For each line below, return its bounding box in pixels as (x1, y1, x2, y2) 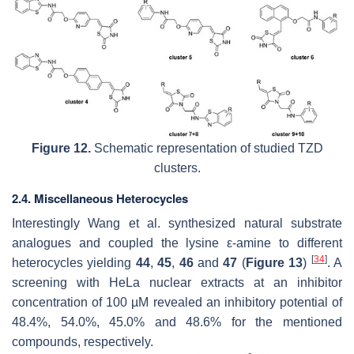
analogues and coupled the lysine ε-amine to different (12, 235, 342, 250)
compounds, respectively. (12, 334, 153, 348)
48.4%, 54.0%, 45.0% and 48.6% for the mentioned (12, 314, 342, 329)
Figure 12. (31, 141, 91, 155)
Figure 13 (245, 255, 303, 269)
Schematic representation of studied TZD (90, 141, 323, 155)
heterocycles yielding (12, 255, 136, 269)
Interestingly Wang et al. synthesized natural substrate (12, 216, 342, 230)
